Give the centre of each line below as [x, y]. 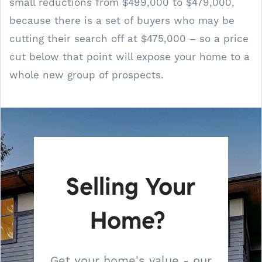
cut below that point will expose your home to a [130, 57]
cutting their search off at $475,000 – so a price [129, 39]
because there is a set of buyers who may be [122, 20]
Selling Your [131, 189]
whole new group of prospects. [87, 75]
